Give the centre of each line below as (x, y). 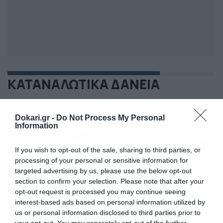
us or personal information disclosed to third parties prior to (108, 212)
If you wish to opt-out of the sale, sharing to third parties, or (108, 150)
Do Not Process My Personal (111, 117)
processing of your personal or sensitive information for (102, 160)
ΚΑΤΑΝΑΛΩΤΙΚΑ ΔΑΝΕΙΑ (84, 84)
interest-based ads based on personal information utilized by (110, 202)
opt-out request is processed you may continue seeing (100, 191)
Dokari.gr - (36, 117)
